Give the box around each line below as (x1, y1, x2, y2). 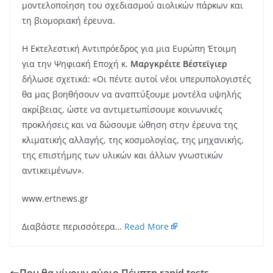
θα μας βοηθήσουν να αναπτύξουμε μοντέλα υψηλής (22, 88, 241, 100)
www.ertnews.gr (22, 192, 88, 204)
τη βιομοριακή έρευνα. (22, 14, 115, 26)
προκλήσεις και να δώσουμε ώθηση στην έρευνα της (22, 118, 238, 130)
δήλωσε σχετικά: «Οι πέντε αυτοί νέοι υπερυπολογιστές (22, 73, 251, 85)
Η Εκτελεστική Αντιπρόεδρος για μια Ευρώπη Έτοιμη (22, 42, 236, 54)
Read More (124, 220, 169, 232)
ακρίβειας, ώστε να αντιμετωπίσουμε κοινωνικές (22, 103, 222, 115)
